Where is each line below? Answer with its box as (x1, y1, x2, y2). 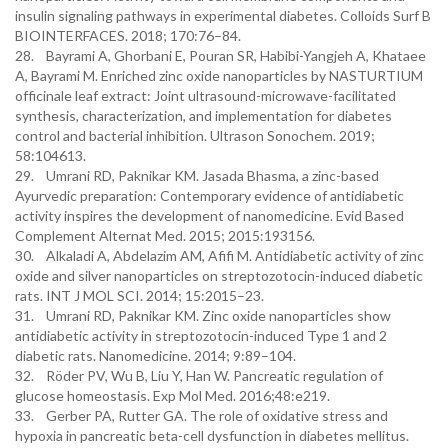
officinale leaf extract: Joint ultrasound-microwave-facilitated (15, 87, 396, 104)
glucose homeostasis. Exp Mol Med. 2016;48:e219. (15, 387, 330, 404)
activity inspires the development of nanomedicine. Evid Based (15, 207, 404, 224)
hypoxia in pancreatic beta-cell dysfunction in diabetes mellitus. (15, 427, 409, 444)
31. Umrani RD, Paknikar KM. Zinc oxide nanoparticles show (15, 307, 391, 324)
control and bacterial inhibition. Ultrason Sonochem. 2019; (15, 127, 375, 144)
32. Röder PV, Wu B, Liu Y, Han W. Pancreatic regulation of (15, 367, 383, 384)
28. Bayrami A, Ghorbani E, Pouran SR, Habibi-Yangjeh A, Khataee (15, 47, 426, 64)
